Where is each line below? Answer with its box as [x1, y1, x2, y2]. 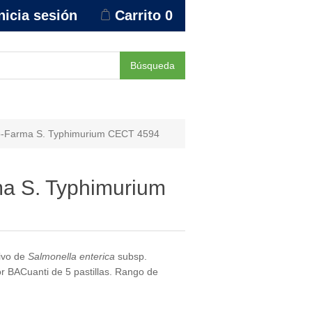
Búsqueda [130, 60, 175, 71]
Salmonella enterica [28, 251, 115, 262]
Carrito [115, 8, 161, 23]
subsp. [115, 251, 147, 262]
